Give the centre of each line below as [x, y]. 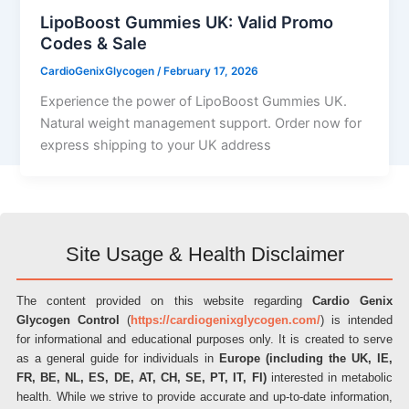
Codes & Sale [94, 43]
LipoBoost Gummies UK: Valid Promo [187, 22]
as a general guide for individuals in [118, 358]
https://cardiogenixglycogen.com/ [225, 320]
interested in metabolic [330, 378]
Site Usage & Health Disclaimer [204, 254]
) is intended [357, 320]
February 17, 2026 [211, 72]
